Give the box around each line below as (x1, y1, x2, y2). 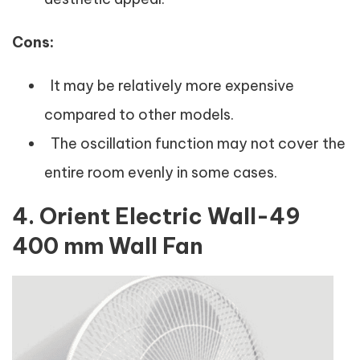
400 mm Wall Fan (12, 232, 203, 260)
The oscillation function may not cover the (44, 134, 346, 153)
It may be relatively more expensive (44, 76, 294, 95)
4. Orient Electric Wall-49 (12, 202, 301, 230)
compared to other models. (44, 105, 234, 124)
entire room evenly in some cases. (44, 163, 277, 182)
